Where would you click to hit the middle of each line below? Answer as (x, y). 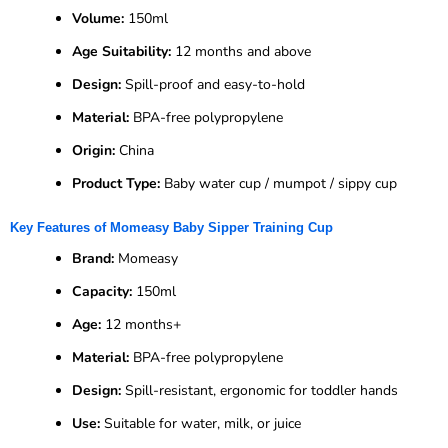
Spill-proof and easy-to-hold (213, 84)
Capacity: (102, 291)
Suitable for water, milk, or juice (200, 423)
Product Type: (116, 183)
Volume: (98, 18)
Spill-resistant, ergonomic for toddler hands (259, 390)
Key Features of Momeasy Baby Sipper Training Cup (171, 227)
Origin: (93, 150)
